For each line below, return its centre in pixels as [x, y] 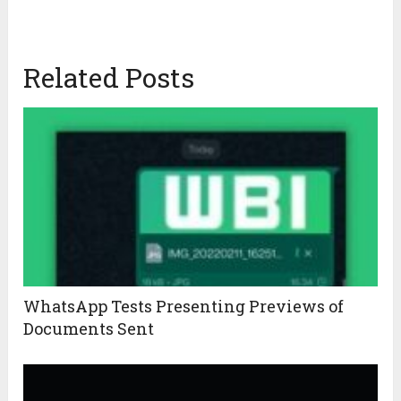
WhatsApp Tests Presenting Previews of [184, 307]
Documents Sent [89, 329]
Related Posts [109, 78]
